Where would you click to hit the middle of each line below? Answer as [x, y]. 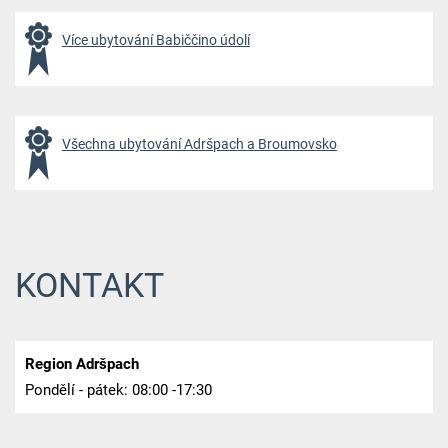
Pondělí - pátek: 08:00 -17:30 [118, 389]
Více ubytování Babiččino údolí [155, 40]
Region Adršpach [81, 363]
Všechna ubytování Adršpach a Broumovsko [199, 144]
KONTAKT [89, 286]
